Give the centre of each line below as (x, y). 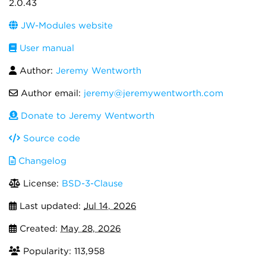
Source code (50, 138)
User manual (45, 48)
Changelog (41, 161)
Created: (39, 229)
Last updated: (50, 206)
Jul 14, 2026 (110, 206)
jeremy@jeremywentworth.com (153, 93)
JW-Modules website (65, 26)
